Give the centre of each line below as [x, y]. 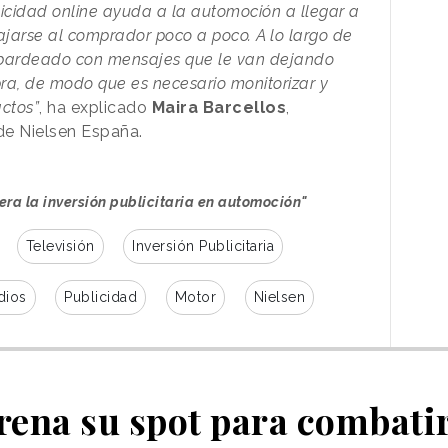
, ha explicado [95, 107]
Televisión [60, 245]
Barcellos [244, 107]
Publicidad [100, 296]
